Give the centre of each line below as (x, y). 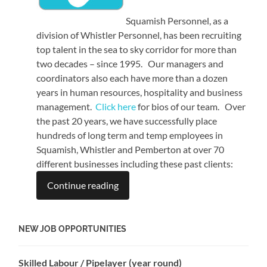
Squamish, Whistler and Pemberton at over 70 (131, 149)
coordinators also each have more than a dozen (132, 77)
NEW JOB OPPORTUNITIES (73, 228)
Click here (116, 106)
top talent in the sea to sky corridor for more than (137, 49)
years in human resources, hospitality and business (140, 92)
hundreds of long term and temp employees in (130, 135)
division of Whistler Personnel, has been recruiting (139, 35)
